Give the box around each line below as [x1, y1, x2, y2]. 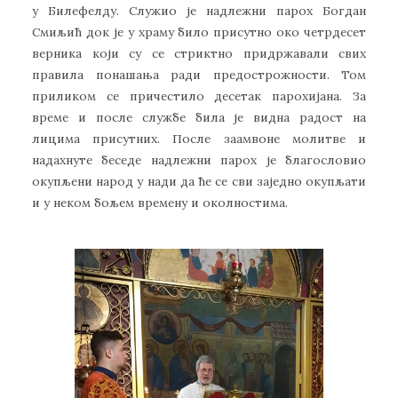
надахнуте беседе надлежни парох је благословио [32, 152, 366, 169]
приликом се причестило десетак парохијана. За [32, 88, 366, 105]
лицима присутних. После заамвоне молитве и [32, 131, 366, 147]
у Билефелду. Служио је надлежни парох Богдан [32, 3, 366, 20]
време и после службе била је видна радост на [32, 109, 366, 126]
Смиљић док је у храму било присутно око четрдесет [32, 24, 366, 41]
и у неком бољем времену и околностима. [32, 195, 288, 211]
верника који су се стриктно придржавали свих [32, 45, 366, 62]
